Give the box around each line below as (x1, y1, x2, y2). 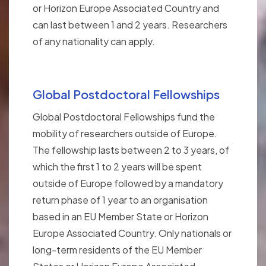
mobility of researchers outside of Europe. (33, 127, 217, 140)
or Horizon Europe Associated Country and (33, 2, 219, 15)
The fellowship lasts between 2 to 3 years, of (33, 144, 229, 157)
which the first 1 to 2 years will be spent (33, 160, 202, 173)
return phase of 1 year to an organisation (33, 194, 208, 207)
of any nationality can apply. (33, 35, 155, 48)
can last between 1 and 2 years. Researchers (33, 18, 227, 31)
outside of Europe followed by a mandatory (33, 177, 223, 190)
